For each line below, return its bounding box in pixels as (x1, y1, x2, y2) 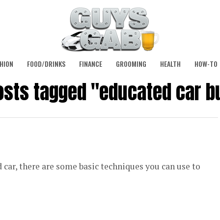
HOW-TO (194, 58, 218, 69)
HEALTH (160, 58, 181, 69)
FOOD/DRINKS (27, 58, 65, 69)
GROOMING (116, 58, 146, 69)
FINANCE (79, 58, 102, 69)
